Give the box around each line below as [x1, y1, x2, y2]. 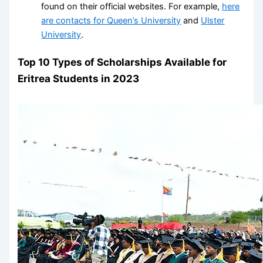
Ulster [201, 15, 225, 26]
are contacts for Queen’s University [41, 15, 181, 26]
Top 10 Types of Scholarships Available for [18, 56, 227, 69]
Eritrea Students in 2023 [18, 72, 140, 85]
